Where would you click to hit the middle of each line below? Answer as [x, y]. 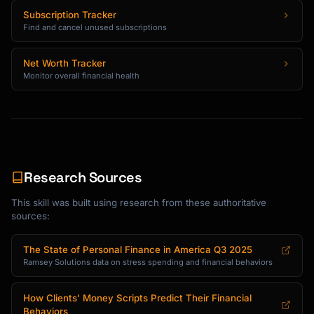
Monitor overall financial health [81, 76]
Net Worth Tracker [64, 63]
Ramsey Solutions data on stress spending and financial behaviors [148, 262]
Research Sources [83, 177]
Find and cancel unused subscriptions [95, 27]
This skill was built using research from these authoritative [139, 203]
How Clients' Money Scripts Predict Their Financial [137, 298]
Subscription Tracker [70, 15]
